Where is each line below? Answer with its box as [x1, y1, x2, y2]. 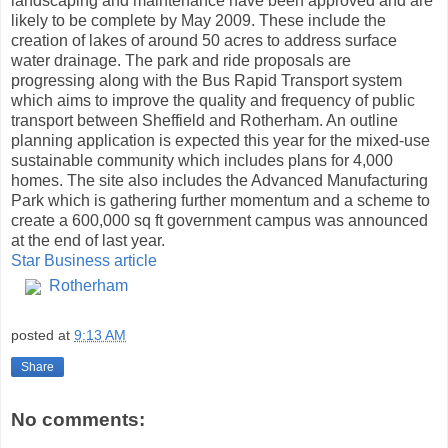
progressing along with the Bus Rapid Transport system [11, 71, 402, 89]
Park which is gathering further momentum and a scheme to [11, 191, 430, 209]
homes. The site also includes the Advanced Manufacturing [11, 171, 428, 189]
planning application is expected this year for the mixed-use [11, 131, 430, 149]
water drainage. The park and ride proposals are [11, 51, 351, 69]
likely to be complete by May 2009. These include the [11, 11, 386, 29]
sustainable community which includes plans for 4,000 [11, 151, 393, 169]
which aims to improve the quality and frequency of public [11, 91, 415, 109]
